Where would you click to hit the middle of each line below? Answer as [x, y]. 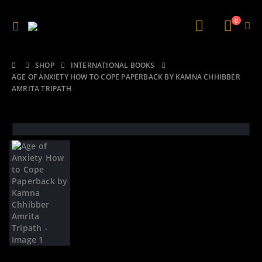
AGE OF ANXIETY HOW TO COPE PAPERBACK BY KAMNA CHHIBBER [126, 77]
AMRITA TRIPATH [42, 89]
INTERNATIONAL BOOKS [113, 65]
